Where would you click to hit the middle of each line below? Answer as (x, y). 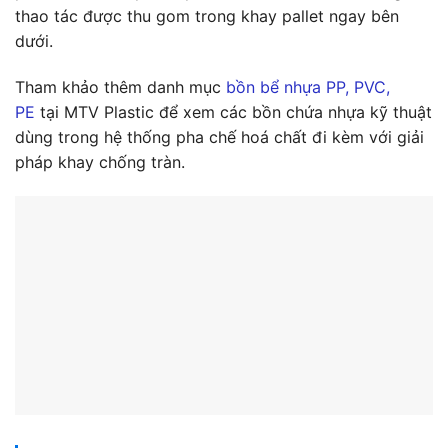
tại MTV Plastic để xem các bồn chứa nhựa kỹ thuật (233, 112)
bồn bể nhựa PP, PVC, (308, 87)
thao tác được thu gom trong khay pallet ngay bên (207, 16)
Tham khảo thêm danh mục (120, 87)
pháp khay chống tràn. (100, 162)
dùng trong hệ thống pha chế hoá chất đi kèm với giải (219, 137)
